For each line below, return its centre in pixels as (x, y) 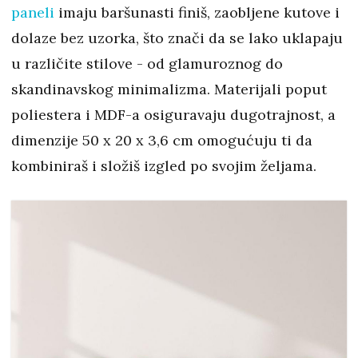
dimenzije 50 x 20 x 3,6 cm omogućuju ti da (162, 140)
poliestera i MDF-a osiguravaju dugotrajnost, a (173, 115)
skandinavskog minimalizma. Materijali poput (169, 89)
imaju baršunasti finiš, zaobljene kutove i (197, 12)
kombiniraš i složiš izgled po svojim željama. (164, 166)
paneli (33, 12)
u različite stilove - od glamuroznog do (147, 64)
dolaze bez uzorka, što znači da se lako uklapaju (177, 38)
